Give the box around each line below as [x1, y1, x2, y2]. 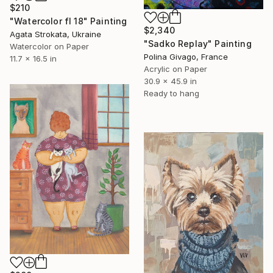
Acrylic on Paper [144, 63, 207, 74]
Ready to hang [144, 88, 199, 98]
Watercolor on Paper [10, 41, 89, 51]
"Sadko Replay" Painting [144, 38, 252, 49]
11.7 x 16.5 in [10, 53, 57, 63]
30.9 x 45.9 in [144, 76, 197, 86]
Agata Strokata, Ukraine [10, 29, 101, 39]
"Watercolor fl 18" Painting [10, 15, 127, 26]
